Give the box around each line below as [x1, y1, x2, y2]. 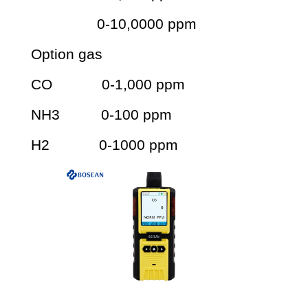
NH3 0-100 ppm [31, 106, 172, 123]
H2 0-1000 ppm [31, 136, 182, 153]
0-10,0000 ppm [31, 15, 201, 32]
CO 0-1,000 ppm [31, 76, 189, 93]
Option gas [31, 45, 102, 63]
